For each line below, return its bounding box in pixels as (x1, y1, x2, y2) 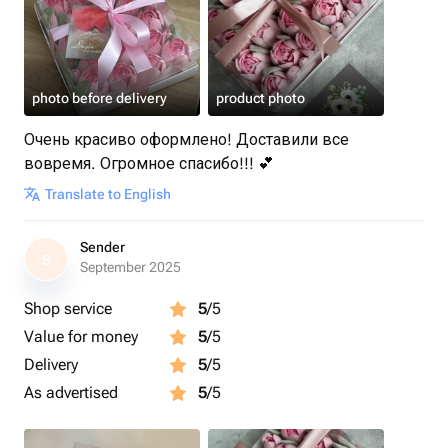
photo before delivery (32, 90, 167, 106)
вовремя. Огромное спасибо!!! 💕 (24, 154, 274, 173)
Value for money (24, 327, 138, 346)
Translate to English (45, 186, 171, 202)
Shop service (24, 299, 112, 318)
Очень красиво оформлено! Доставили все (24, 130, 349, 149)
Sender (80, 239, 125, 255)
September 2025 (80, 259, 181, 275)
